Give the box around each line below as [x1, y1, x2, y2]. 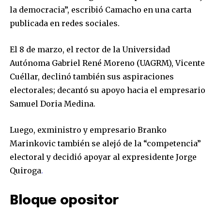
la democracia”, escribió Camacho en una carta [10, 4, 191, 15]
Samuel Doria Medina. [10, 98, 95, 108]
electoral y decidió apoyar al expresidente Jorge [10, 152, 197, 162]
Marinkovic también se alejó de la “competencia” [10, 138, 201, 148]
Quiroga [10, 165, 41, 175]
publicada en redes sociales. [10, 18, 120, 28]
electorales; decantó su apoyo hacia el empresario [10, 85, 205, 95]
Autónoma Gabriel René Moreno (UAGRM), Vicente [10, 58, 205, 68]
